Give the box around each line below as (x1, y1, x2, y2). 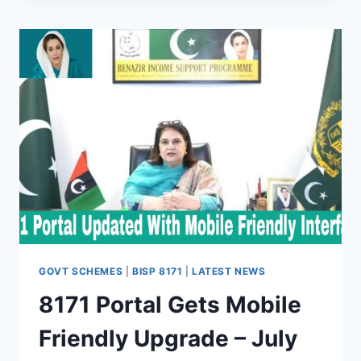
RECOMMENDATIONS (107, 91, 230, 105)
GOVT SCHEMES (39, 264, 123, 277)
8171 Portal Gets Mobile (39, 291, 301, 319)
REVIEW (107, 57, 154, 71)
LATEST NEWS (192, 264, 266, 277)
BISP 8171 (131, 264, 183, 277)
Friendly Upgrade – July (39, 325, 297, 353)
